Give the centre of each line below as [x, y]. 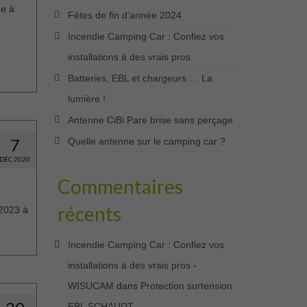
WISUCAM [90, 286]
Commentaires [120, 187]
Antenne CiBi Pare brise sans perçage [150, 120]
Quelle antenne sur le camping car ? [146, 142]
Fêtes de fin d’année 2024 [124, 15]
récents [89, 214]
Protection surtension [186, 286]
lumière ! [86, 99]
